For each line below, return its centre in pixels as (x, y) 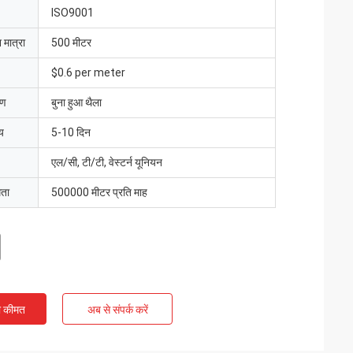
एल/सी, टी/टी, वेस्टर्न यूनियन (107, 162)
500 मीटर (71, 43)
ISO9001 (72, 13)
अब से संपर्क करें (117, 310)
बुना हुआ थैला (76, 102)
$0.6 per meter (88, 72)
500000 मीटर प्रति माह (99, 192)
